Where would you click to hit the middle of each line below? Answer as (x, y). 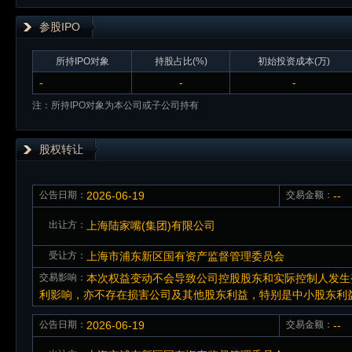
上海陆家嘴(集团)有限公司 (151, 225)
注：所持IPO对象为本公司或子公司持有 (115, 105)
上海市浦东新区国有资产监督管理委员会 (185, 256)
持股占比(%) (181, 61)
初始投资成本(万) (294, 61)
